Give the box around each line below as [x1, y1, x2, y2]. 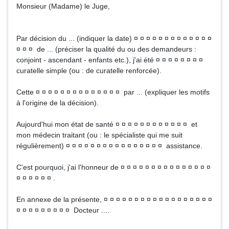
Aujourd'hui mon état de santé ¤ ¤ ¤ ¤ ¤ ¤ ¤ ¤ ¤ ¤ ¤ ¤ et [16, 120, 197, 128]
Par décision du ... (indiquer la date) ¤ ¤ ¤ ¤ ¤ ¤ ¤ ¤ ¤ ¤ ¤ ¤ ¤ [16, 34, 212, 42]
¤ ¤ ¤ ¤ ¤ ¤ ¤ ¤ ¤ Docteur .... [16, 206, 109, 214]
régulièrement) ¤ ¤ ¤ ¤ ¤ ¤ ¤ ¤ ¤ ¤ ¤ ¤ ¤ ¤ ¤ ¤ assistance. [16, 142, 202, 150]
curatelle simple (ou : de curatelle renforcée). [16, 66, 162, 75]
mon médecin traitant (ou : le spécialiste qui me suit [16, 131, 182, 139]
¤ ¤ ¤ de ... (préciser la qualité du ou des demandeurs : [16, 45, 196, 53]
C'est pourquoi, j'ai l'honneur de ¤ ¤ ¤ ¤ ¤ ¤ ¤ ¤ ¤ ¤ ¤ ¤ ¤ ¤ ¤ [16, 163, 211, 171]
